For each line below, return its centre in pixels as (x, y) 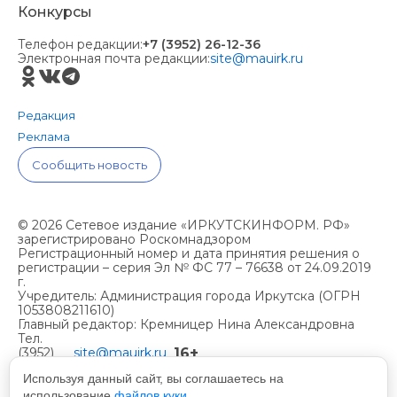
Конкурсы (55, 12)
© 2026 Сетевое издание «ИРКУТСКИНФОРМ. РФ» (184, 226)
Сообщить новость (90, 165)
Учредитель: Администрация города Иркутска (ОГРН (189, 296)
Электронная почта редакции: (114, 59)
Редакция (47, 116)
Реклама (44, 137)
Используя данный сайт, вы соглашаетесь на (153, 378)
